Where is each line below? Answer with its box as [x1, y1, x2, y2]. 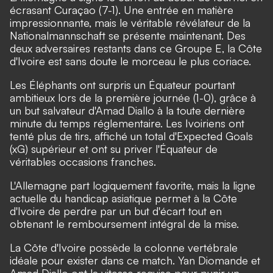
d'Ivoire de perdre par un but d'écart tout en [10, 204, 222, 218]
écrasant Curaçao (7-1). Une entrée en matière [10, 3, 233, 17]
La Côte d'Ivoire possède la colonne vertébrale [10, 241, 238, 255]
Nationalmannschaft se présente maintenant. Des [10, 29, 246, 43]
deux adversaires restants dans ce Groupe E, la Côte [10, 41, 262, 55]
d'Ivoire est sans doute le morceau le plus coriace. [10, 54, 251, 68]
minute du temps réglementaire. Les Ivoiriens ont [10, 116, 244, 130]
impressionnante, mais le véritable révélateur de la [10, 16, 250, 30]
